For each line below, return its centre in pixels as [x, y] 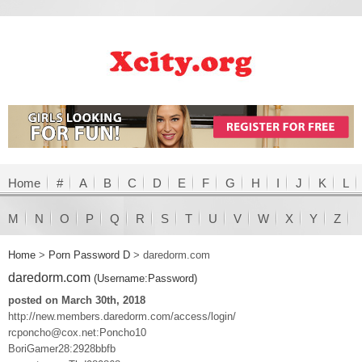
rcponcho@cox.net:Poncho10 [77, 332]
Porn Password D [89, 255]
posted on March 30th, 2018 [77, 300]
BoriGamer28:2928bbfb [62, 348]
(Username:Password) [145, 278]
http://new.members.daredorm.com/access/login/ [122, 316]
